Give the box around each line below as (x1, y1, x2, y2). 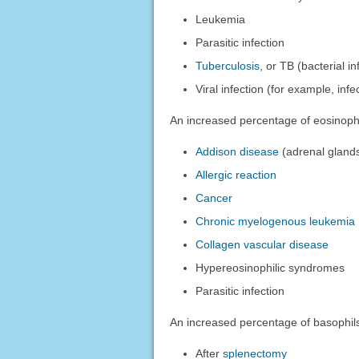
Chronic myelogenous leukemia (196, 214, 356, 228)
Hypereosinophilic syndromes (196, 260, 345, 274)
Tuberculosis (196, 58, 260, 72)
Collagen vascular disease (196, 237, 329, 251)
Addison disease (196, 144, 280, 158)
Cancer (196, 191, 233, 204)
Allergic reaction (196, 167, 277, 181)
